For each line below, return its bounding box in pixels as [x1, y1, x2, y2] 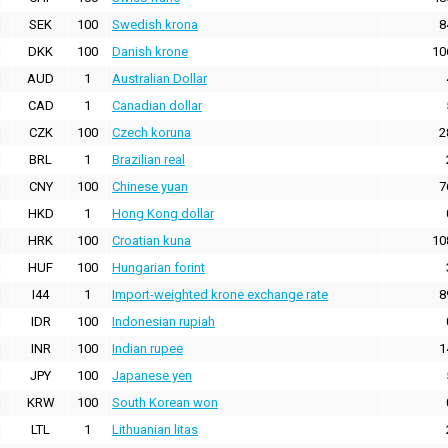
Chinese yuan [112, 179, 188, 195]
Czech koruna [112, 125, 191, 141]
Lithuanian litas [112, 422, 198, 438]
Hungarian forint [112, 260, 205, 276]
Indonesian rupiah [112, 314, 215, 330]
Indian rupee [112, 341, 183, 357]
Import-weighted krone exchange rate [112, 287, 328, 303]
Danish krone [112, 44, 188, 60]
